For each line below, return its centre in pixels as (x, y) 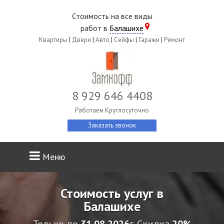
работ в (95, 28)
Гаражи (149, 40)
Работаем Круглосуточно (112, 110)
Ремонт (174, 40)
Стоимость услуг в (112, 193)
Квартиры (53, 40)
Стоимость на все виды (112, 16)
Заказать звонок (112, 125)
